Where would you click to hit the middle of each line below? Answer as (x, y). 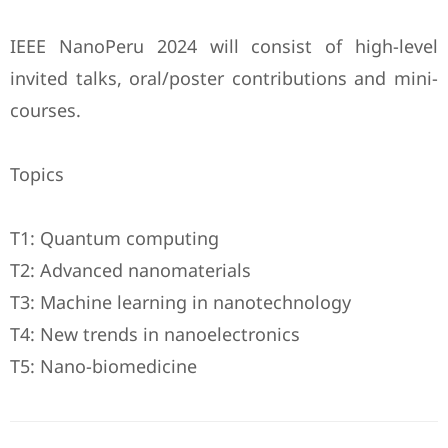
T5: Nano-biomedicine (103, 366)
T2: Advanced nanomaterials (130, 270)
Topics (37, 174)
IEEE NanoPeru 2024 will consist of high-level (224, 46)
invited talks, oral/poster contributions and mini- (224, 78)
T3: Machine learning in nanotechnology (180, 302)
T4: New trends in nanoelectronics (155, 334)
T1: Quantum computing (114, 238)
